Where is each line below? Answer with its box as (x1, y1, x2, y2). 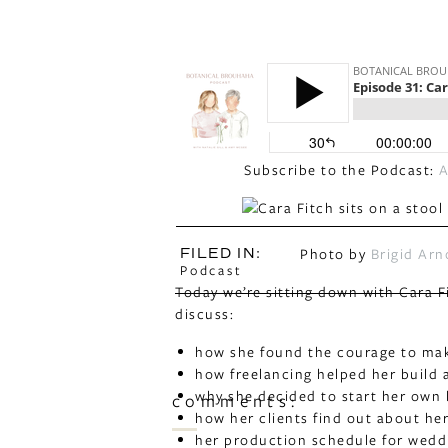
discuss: (175, 304, 234, 323)
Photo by (300, 244, 371, 263)
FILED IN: (180, 245, 262, 262)
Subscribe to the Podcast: (244, 160, 439, 179)
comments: (172, 389, 300, 412)
